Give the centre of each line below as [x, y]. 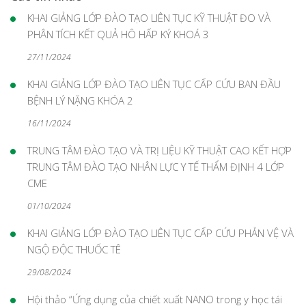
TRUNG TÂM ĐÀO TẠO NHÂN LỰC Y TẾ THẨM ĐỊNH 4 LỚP [156, 166]
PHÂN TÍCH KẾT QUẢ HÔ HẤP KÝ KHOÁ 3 [118, 34]
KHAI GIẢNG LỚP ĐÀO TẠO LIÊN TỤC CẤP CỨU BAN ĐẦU [154, 84]
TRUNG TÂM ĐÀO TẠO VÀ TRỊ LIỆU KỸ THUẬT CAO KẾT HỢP [159, 150]
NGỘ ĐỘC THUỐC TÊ [74, 249]
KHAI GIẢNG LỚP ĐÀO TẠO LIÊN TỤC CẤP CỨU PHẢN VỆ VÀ [161, 233]
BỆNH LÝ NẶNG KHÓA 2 [80, 100]
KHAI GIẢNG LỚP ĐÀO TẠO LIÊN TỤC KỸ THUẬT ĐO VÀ [149, 17]
